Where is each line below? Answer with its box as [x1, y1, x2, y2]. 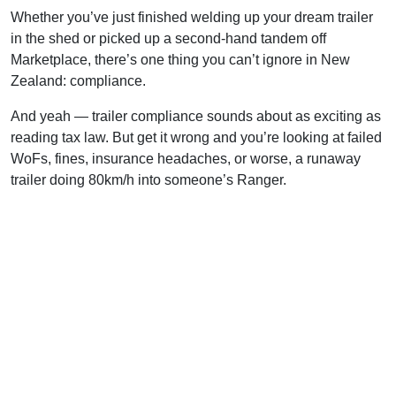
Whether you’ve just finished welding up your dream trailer [11, 9, 373, 25]
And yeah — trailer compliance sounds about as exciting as [11, 108, 381, 124]
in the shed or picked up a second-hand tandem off [11, 30, 326, 46]
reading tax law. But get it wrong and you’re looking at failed [11, 129, 382, 145]
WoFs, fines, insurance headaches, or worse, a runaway [11, 150, 361, 166]
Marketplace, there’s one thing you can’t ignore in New [11, 51, 350, 67]
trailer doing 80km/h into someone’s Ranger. [11, 171, 286, 187]
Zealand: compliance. [11, 72, 146, 88]
